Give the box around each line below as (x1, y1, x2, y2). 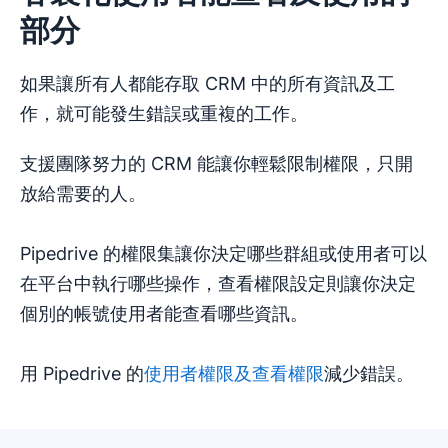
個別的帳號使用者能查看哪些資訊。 (20, 303, 308, 325)
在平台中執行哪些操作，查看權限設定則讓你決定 (20, 273, 416, 295)
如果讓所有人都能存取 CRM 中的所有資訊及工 (20, 73, 395, 95)
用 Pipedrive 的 (20, 363, 144, 385)
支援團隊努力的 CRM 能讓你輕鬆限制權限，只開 (20, 153, 413, 175)
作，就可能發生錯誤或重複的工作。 (20, 103, 308, 125)
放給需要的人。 (20, 183, 146, 205)
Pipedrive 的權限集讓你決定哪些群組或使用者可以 (20, 243, 427, 265)
